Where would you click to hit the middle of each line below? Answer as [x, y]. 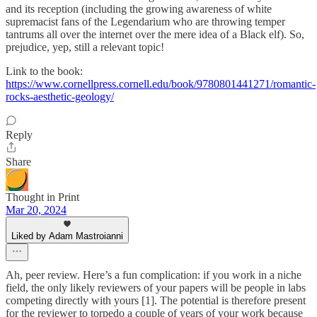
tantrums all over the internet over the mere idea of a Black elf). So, [155, 34]
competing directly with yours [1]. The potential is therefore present [156, 300]
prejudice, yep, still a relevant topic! [85, 47]
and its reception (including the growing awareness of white [139, 8]
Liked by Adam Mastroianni [67, 236]
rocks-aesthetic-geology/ [60, 96]
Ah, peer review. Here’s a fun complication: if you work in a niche [154, 275]
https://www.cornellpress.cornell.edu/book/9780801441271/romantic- [161, 83]
